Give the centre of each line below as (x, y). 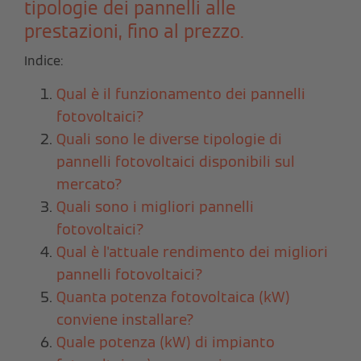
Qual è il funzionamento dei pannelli (181, 93)
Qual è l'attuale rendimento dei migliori (192, 251)
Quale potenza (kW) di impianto (166, 342)
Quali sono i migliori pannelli (155, 206)
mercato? (89, 184)
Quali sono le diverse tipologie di (169, 139)
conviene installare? (125, 319)
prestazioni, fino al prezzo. (134, 31)
